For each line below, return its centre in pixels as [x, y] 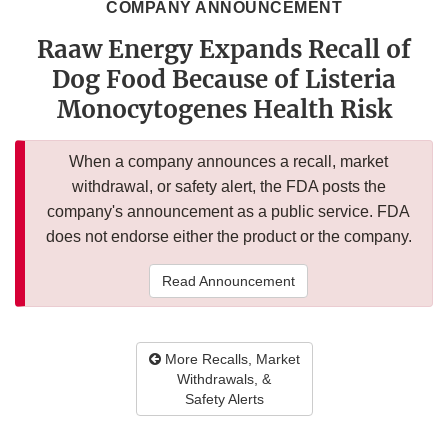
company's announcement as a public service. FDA [228, 212]
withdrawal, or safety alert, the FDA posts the [228, 187]
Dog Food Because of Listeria [224, 80]
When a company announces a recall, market [228, 162]
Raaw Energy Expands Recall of [224, 50]
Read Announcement [228, 281]
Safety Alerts [224, 399]
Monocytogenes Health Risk [224, 110]
